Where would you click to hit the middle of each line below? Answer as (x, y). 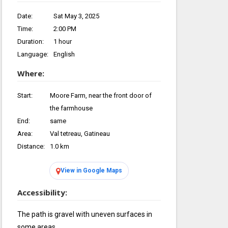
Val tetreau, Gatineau (80, 134)
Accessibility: (42, 192)
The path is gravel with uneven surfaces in (85, 214)
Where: (31, 73)
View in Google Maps (91, 170)
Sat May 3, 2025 (76, 16)
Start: (25, 95)
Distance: (31, 146)
